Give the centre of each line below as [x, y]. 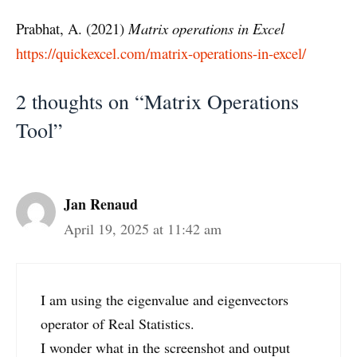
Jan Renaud [101, 204]
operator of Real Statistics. [118, 323]
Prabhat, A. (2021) [72, 28]
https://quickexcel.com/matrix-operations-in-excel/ [161, 53]
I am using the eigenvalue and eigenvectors [165, 299]
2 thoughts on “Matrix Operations [157, 101]
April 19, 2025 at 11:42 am [143, 228]
